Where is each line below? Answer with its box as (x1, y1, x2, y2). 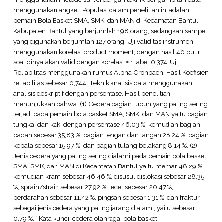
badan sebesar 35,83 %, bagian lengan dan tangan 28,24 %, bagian (13, 130, 209, 139)
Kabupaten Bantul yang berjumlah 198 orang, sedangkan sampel (13, 26, 207, 35)
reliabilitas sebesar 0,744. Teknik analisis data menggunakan (13, 78, 192, 87)
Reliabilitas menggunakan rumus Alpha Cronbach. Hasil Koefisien (13, 68, 209, 76)
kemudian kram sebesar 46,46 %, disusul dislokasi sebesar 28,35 (13, 172, 204, 180)
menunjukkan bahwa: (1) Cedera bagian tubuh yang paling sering (13, 99, 208, 108)
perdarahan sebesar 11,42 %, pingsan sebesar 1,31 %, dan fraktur (13, 193, 200, 201)
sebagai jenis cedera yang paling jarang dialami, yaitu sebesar (13, 203, 195, 212)
